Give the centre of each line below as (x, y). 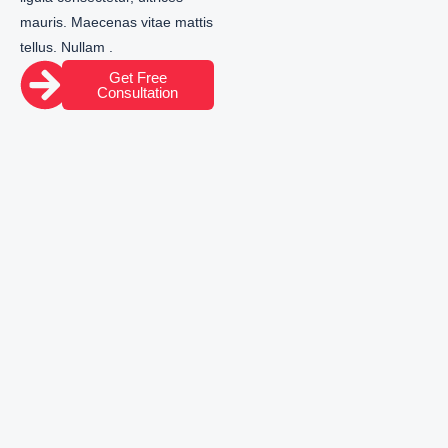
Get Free (137, 77)
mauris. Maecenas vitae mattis (116, 22)
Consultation (138, 92)
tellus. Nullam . (66, 47)
